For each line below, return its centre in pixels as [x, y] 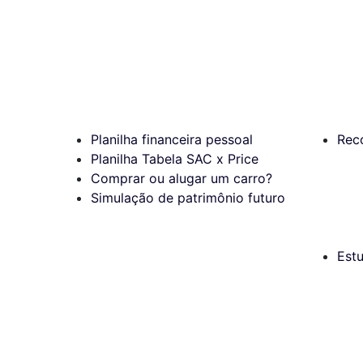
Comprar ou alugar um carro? [181, 178]
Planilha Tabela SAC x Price [175, 158]
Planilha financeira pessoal [172, 139]
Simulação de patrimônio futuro [188, 197]
